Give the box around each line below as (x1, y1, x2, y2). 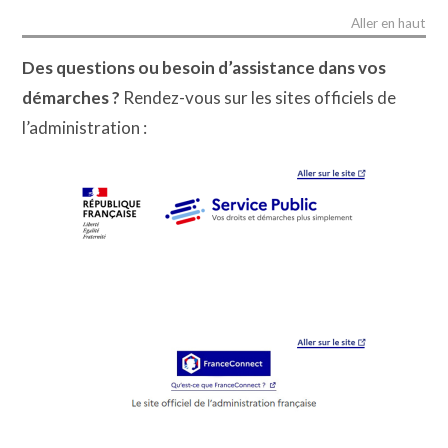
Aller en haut (350, 15, 426, 32)
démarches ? (22, 87, 121, 109)
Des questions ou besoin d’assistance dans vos (22, 57, 387, 79)
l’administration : (22, 117, 148, 139)
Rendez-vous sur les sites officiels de (120, 87, 397, 109)
